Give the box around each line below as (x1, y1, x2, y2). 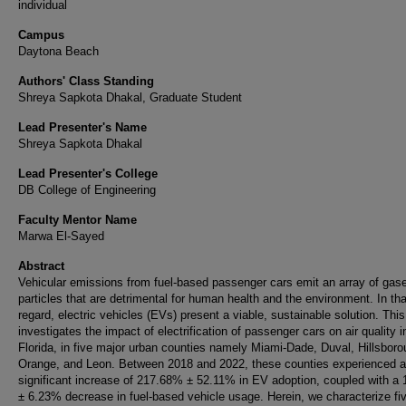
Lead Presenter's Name (18, 121, 147, 134)
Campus (18, 28, 64, 42)
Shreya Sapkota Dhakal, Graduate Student (18, 91, 242, 104)
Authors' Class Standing (18, 74, 154, 88)
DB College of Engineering (18, 183, 156, 197)
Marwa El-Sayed (18, 229, 104, 243)
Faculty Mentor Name (18, 213, 137, 227)
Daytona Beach (18, 44, 99, 58)
